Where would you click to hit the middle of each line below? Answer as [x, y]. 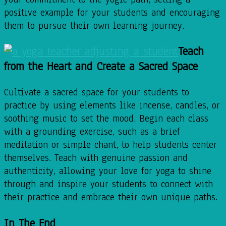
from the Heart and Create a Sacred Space [101, 66]
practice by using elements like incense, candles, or [112, 106]
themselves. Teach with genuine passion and [96, 158]
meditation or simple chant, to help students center [110, 145]
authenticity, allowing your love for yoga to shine [108, 171]
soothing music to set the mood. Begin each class [106, 119]
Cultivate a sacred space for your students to [97, 93]
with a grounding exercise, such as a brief [92, 132]
